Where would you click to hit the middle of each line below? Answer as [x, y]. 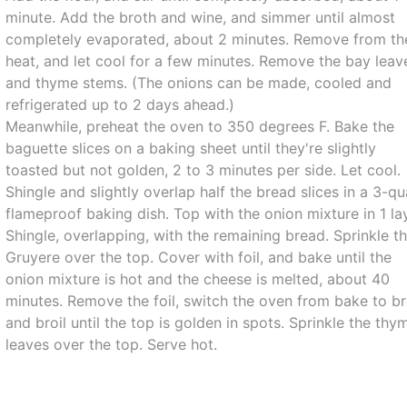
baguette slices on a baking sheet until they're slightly [191, 148]
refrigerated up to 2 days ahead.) [120, 104]
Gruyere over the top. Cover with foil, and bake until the [199, 257]
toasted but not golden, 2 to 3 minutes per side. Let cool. [203, 170]
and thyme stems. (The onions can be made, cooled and [199, 83]
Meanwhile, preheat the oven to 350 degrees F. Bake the [200, 126]
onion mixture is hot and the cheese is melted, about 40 [198, 279]
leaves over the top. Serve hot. [112, 344]
